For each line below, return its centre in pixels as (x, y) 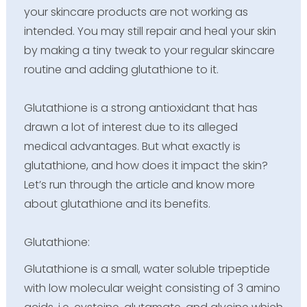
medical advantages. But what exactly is (132, 146)
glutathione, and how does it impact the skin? (146, 165)
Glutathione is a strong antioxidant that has (140, 108)
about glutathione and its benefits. (117, 204)
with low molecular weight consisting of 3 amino (152, 288)
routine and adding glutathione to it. (121, 69)
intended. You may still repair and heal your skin (150, 31)
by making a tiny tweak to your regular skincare (149, 50)
